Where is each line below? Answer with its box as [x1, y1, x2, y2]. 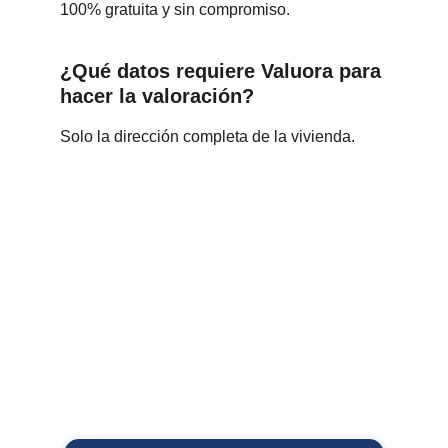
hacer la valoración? [60, 85, 254, 107]
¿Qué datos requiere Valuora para [60, 60, 387, 82]
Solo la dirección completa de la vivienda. [60, 128, 355, 145]
